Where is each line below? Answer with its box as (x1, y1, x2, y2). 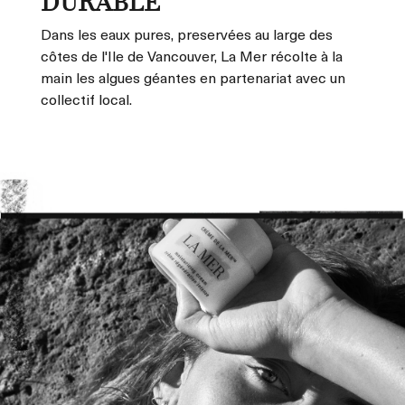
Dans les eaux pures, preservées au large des (41, 22, 333, 44)
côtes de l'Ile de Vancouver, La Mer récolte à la (41, 43, 343, 66)
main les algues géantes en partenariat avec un (41, 65, 345, 88)
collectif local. (41, 87, 132, 109)
